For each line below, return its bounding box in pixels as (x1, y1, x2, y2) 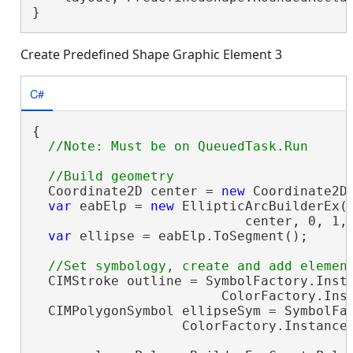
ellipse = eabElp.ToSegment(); (71, 229, 308, 244)
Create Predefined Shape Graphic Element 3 (20, 46, 282, 64)
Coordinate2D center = (32, 184, 221, 199)
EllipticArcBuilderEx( (173, 199, 347, 214)
